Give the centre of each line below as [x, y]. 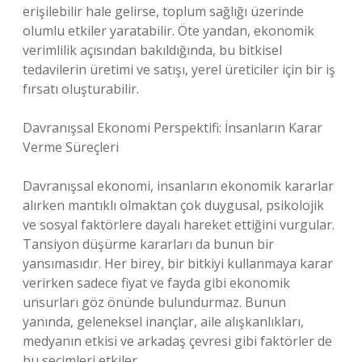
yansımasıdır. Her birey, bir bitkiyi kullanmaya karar [178, 263]
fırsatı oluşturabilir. [81, 89]
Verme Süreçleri [71, 147]
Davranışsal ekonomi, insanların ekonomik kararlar [178, 186]
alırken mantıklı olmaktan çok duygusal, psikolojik [173, 205]
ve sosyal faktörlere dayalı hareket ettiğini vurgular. [179, 225]
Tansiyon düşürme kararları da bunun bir [148, 244]
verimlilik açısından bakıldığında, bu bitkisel [152, 50]
